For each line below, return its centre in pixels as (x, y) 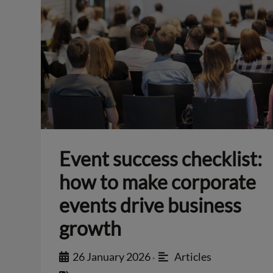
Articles (193, 256)
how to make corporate (158, 182)
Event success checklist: (161, 158)
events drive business (151, 205)
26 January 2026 (112, 256)
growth (90, 228)
